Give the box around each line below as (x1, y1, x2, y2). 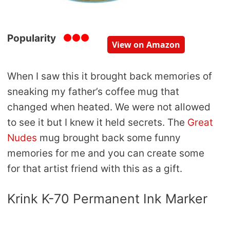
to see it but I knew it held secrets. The (7, 116, 187, 128)
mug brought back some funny (40, 131, 181, 144)
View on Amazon (112, 39, 180, 50)
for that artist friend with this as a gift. (7, 162, 182, 175)
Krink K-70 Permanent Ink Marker (7, 191, 207, 207)
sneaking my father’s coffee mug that (7, 85, 179, 98)
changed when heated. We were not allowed (7, 101, 210, 113)
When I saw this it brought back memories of (7, 70, 212, 82)
